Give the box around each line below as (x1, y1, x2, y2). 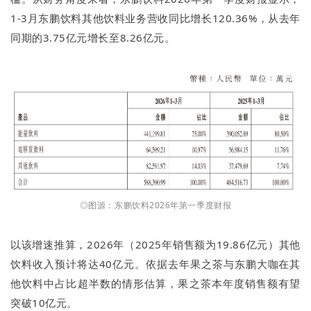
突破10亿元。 (10, 295, 81, 310)
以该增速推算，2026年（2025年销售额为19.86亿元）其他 (10, 237, 301, 251)
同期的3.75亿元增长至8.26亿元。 (10, 30, 176, 44)
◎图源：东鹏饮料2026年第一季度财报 (79, 199, 232, 211)
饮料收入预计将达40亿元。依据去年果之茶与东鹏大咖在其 (10, 256, 301, 271)
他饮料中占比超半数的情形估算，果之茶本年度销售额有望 (10, 276, 301, 290)
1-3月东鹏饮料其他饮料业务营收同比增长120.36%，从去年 (10, 10, 301, 25)
